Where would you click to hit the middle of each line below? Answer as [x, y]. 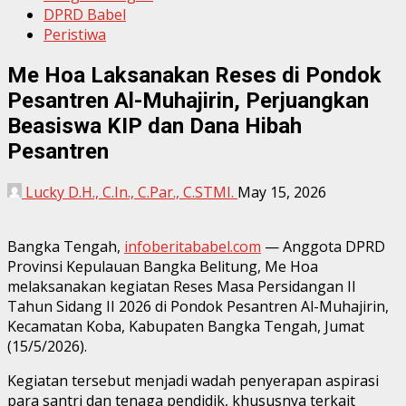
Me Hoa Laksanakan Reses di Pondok [194, 75]
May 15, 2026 [282, 192]
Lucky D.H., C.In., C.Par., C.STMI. [130, 192]
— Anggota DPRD [323, 246]
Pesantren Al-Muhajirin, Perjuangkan [188, 100]
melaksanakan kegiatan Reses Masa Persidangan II [182, 286]
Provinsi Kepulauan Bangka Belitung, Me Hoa [163, 266]
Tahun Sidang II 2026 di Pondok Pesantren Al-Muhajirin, [198, 306]
